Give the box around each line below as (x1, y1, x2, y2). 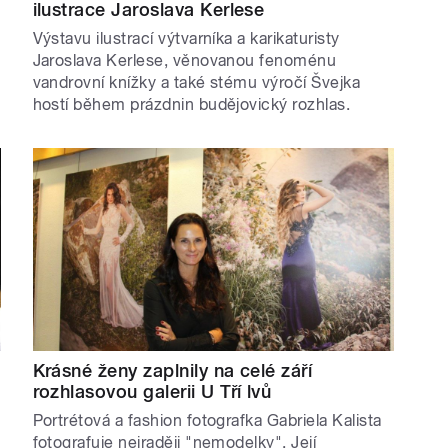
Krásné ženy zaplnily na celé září (32, 360, 313, 382)
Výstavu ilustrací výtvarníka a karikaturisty (32, 29, 340, 49)
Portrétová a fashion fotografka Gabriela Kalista (32, 411, 382, 431)
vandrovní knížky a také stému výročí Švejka (32, 73, 361, 93)
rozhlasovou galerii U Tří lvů (32, 381, 272, 403)
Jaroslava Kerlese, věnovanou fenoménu (32, 51, 337, 71)
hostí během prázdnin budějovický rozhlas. (32, 95, 351, 115)
